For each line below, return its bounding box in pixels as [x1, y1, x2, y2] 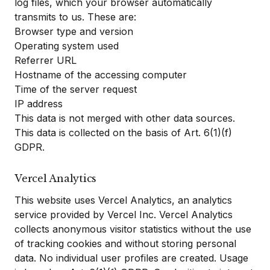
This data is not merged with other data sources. [14, 112, 235, 124]
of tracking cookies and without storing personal [14, 237, 236, 250]
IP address [14, 98, 63, 110]
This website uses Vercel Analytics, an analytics [14, 194, 232, 206]
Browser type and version [14, 25, 133, 37]
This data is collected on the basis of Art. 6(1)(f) [14, 127, 232, 139]
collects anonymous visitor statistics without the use [14, 223, 251, 235]
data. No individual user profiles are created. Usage [14, 252, 248, 264]
